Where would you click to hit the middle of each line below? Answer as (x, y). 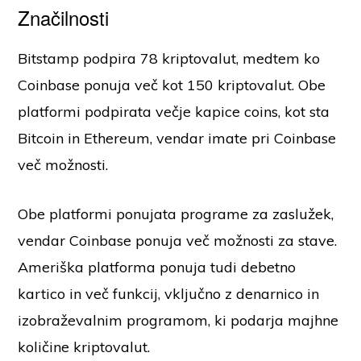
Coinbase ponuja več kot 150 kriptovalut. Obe (172, 85)
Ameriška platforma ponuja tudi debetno (157, 268)
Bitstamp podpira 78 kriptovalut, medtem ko (169, 59)
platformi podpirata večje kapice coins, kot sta (174, 112)
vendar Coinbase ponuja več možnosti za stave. (178, 241)
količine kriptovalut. (84, 347)
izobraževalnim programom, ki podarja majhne (178, 321)
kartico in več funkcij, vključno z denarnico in (169, 294)
